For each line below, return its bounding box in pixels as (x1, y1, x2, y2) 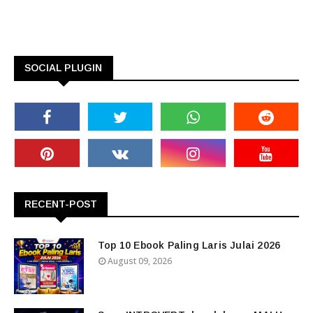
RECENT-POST (24, 198, 98, 210)
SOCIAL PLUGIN (24, 62, 103, 73)
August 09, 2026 (108, 255, 172, 267)
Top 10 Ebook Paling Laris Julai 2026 (98, 240, 281, 251)
